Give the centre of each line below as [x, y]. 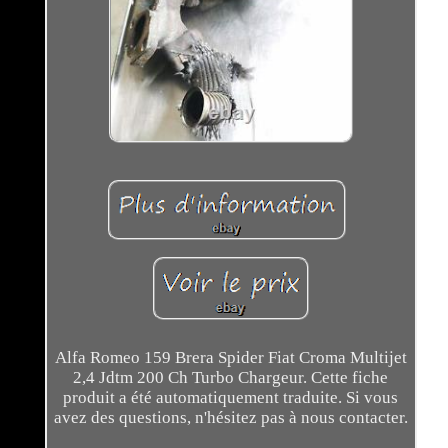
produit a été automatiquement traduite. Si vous [231, 397]
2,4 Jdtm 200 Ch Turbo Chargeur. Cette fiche [231, 377]
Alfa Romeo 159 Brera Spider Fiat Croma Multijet [230, 357]
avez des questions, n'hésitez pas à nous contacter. [230, 417]
